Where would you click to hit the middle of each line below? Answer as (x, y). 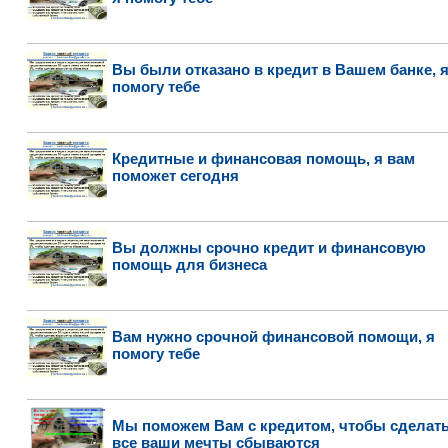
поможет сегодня (175, 175)
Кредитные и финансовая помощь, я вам (263, 158)
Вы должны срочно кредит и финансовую (268, 247)
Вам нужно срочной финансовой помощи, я (273, 336)
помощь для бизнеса (189, 264)
